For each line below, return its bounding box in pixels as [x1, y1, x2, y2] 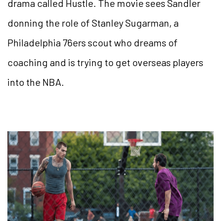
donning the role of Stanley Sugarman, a [7, 17, 179, 29]
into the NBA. [7, 76, 66, 88]
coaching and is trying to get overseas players [7, 56, 203, 69]
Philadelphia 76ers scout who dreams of [7, 37, 178, 49]
